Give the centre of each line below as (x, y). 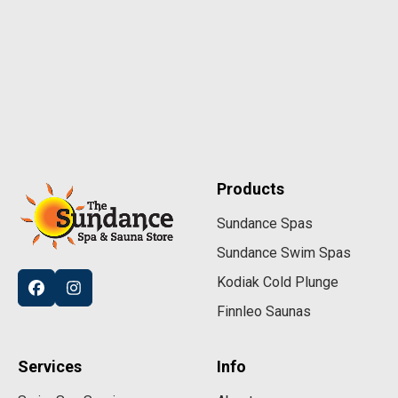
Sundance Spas (265, 224)
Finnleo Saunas (264, 312)
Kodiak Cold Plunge (278, 283)
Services (50, 367)
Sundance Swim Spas (284, 253)
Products (251, 189)
